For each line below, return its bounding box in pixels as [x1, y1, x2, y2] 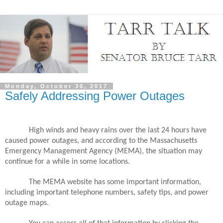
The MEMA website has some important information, [29, 178, 201, 186]
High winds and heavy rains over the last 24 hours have [29, 126, 207, 134]
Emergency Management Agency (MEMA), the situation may [5, 147, 202, 155]
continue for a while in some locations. [5, 157, 130, 166]
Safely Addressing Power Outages [5, 89, 185, 103]
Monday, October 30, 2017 [5, 83, 108, 90]
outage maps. [5, 199, 49, 207]
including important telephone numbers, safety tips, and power [5, 188, 209, 197]
